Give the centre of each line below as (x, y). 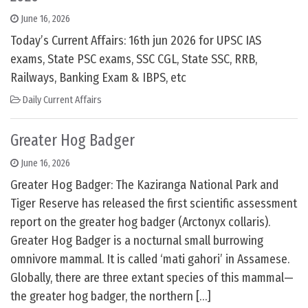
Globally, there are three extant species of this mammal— (152, 278)
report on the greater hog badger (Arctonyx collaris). (140, 222)
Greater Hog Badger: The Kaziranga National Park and (144, 185)
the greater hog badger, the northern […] (111, 297)
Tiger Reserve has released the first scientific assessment (154, 204)
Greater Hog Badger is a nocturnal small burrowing (137, 241)
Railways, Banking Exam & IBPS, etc (98, 78)
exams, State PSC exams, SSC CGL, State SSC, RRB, (134, 59)
